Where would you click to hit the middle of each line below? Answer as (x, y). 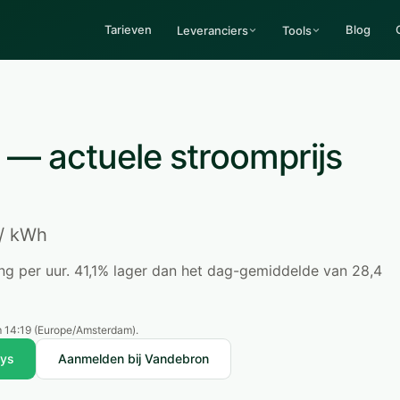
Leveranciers (212, 30)
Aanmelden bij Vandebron (133, 358)
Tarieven (128, 29)
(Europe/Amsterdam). (85, 330)
